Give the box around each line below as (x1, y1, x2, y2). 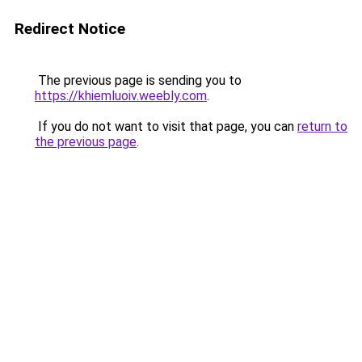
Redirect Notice (15, 19, 125, 38)
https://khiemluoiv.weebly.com (35, 88, 207, 103)
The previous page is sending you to (35, 73, 242, 88)
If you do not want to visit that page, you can (35, 119, 297, 134)
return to (297, 119, 347, 134)
